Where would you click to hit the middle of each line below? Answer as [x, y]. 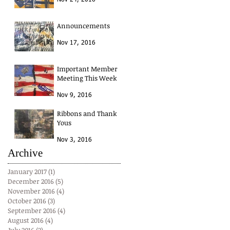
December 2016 [31, 181]
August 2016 [26, 221]
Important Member [87, 69]
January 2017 [27, 172]
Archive [25, 153]
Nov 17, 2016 [76, 43]
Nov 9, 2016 [74, 96]
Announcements [83, 26]
